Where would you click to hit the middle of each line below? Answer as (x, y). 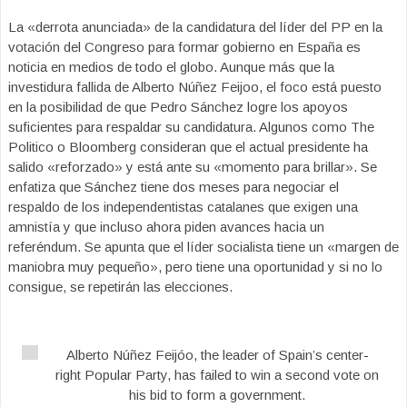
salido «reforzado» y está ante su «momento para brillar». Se (193, 167)
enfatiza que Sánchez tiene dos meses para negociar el (174, 187)
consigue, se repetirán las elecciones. (120, 287)
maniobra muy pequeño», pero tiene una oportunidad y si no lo (195, 267)
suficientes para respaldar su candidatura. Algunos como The (191, 127)
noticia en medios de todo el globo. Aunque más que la (171, 67)
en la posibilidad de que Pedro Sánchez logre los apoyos (178, 107)
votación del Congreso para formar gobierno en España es (184, 47)
